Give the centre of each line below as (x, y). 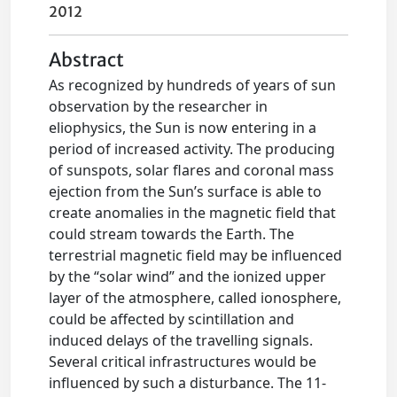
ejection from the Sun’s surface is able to (186, 191)
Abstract (87, 60)
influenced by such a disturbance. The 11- (188, 383)
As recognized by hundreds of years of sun (193, 85)
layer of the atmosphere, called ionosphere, (195, 298)
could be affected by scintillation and (172, 319)
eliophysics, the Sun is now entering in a (183, 128)
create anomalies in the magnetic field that (193, 213)
